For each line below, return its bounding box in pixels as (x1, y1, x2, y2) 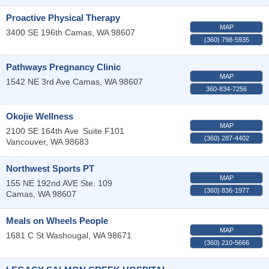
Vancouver (6, 136, 46, 147)
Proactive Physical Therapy (6, 12, 120, 23)
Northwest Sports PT (6, 163, 94, 174)
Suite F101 (83, 125, 124, 136)
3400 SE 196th (6, 27, 62, 37)
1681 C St (6, 230, 44, 240)
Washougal (46, 230, 88, 240)
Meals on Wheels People (6, 215, 108, 226)
